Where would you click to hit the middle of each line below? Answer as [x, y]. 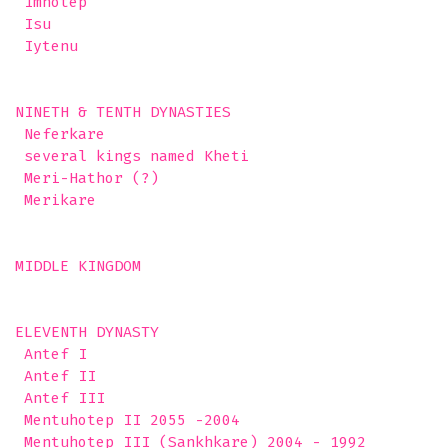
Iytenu [51, 46]
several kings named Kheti [132, 156]
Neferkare [60, 134]
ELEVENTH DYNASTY [91, 332]
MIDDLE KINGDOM [78, 266]
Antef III [60, 398]
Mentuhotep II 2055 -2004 [127, 420]
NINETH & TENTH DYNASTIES [123, 112]
